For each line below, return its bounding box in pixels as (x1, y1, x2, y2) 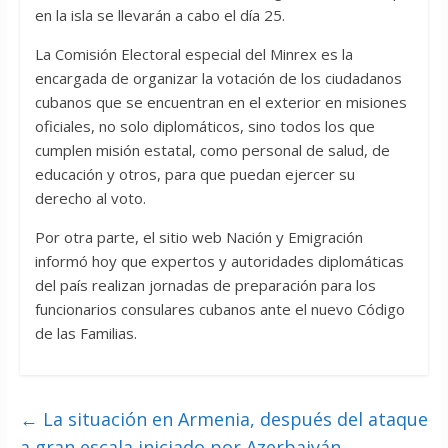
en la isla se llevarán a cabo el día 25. (34, 5, 285, 26)
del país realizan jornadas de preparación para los (34, 275, 376, 296)
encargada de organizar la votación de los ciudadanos (34, 68, 402, 89)
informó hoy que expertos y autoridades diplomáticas (34, 251, 404, 272)
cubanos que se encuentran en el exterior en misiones (34, 92, 407, 113)
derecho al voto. (34, 188, 146, 209)
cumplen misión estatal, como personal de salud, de (34, 140, 390, 161)
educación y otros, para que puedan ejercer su (34, 164, 355, 185)
